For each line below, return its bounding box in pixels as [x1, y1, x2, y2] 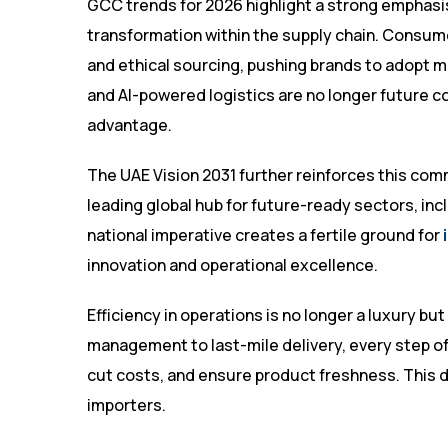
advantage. [87, 114, 172, 137]
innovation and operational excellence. [87, 254, 378, 277]
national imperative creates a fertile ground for [87, 224, 443, 247]
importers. [87, 394, 166, 417]
